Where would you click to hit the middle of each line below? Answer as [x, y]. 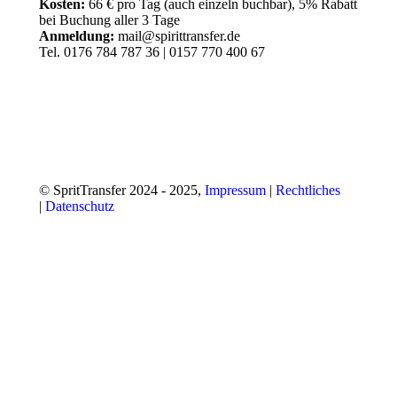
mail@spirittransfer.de [177, 36]
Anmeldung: [77, 36]
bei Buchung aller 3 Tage [109, 20]
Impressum [235, 190]
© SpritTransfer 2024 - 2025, [122, 190]
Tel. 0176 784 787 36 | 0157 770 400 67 [152, 52]
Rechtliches [308, 190]
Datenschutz [80, 206]
